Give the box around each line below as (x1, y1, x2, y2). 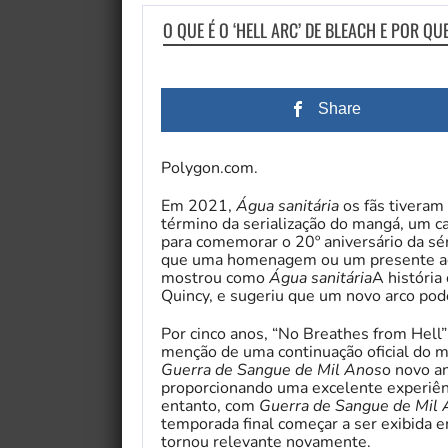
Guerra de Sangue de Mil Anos (161, 359, 382, 382)
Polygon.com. (161, 157, 258, 180)
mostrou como (161, 267, 269, 290)
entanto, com (161, 395, 259, 418)
